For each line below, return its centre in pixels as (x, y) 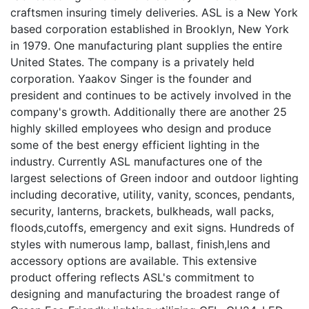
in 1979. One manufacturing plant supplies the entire (146, 45)
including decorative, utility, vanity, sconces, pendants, (152, 194)
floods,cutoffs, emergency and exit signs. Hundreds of (152, 227)
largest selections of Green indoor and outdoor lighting (154, 178)
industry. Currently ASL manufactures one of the (136, 161)
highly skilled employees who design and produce (141, 128)
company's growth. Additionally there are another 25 (149, 111)
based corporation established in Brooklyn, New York (150, 29)
